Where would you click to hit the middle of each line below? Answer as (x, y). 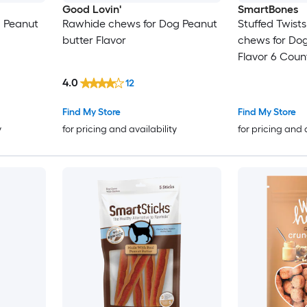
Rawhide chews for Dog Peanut (139, 23)
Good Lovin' (91, 9)
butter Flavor (94, 40)
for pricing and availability (119, 130)
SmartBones (268, 9)
